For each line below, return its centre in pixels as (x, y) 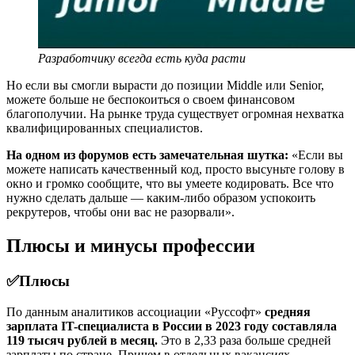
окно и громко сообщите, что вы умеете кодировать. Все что (170, 184)
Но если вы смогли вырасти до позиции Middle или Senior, (165, 86)
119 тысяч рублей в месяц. (82, 340)
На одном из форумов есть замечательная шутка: (147, 155)
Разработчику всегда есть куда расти (142, 59)
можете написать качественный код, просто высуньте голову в (176, 170)
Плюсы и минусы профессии (131, 246)
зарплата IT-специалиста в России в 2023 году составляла (172, 326)
